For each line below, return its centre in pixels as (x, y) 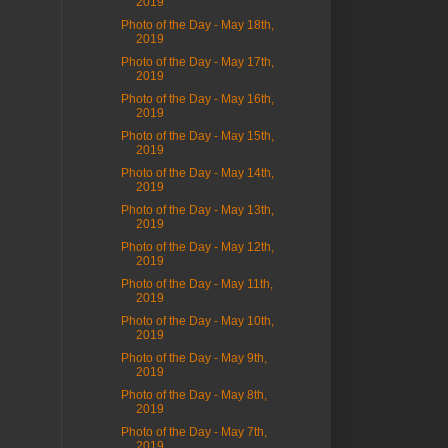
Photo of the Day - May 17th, (197, 62)
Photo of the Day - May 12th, (197, 247)
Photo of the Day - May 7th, (193, 432)
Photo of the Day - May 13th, (197, 210)
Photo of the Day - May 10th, (197, 321)
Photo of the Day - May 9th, (193, 358)
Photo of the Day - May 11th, (196, 284)
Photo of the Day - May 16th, (197, 99)
